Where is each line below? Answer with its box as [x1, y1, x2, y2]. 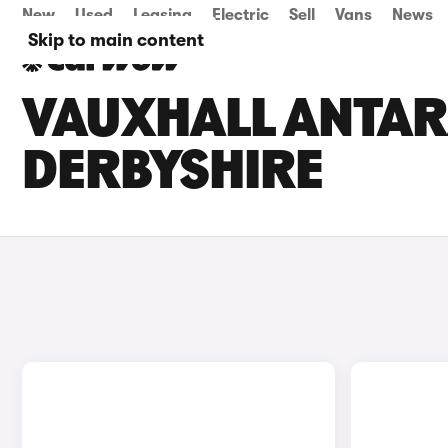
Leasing [133, 6, 192, 24]
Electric [212, 6, 269, 24]
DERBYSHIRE [22, 146, 323, 202]
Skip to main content [28, 30, 204, 50]
